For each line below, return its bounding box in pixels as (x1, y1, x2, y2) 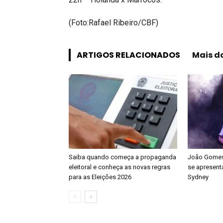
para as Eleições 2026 (69, 173, 131, 181)
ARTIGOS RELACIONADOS (77, 49, 180, 61)
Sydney (188, 173, 210, 181)
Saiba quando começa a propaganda (69, 153, 176, 161)
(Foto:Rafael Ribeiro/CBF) (69, 18, 158, 27)
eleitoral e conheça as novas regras (69, 163, 170, 171)
